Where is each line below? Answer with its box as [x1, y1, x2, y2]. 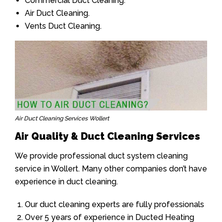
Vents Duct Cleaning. [25, 21, 102, 31]
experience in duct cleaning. [15, 176, 118, 186]
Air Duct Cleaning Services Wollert [15, 114, 109, 122]
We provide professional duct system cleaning [15, 151, 188, 161]
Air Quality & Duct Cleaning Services [15, 130, 200, 142]
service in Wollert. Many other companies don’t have [15, 164, 207, 173]
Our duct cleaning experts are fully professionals [25, 199, 204, 209]
